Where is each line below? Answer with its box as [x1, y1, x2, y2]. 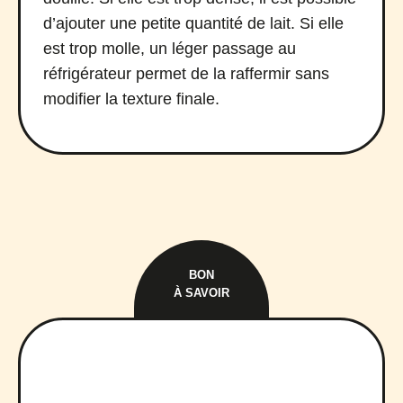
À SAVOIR [173, 286, 230, 300]
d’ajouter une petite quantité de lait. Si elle [43, 14, 344, 33]
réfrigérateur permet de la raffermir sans [43, 65, 329, 84]
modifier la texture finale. [43, 90, 219, 109]
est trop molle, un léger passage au [43, 40, 296, 58]
